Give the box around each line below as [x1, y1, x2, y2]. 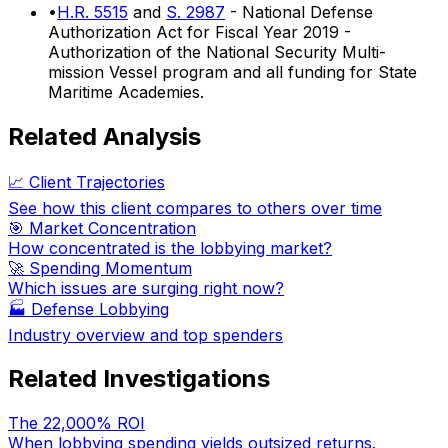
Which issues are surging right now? [8, 277, 284, 298]
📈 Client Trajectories [8, 171, 165, 192]
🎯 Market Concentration [8, 217, 196, 238]
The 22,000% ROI [8, 413, 145, 434]
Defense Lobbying [31, 298, 169, 319]
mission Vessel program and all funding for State [48, 61, 417, 82]
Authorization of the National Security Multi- [48, 41, 386, 62]
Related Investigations [8, 364, 270, 394]
